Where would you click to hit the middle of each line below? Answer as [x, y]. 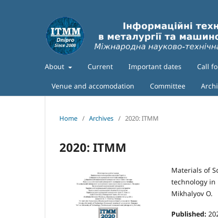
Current [100, 67]
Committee [168, 86]
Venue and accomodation [93, 86]
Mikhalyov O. [192, 194]
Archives [101, 118]
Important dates [155, 67]
